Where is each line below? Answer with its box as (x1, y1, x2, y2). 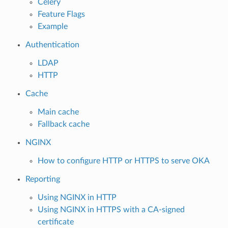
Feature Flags (37, 10, 85, 18)
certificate (37, 217, 74, 226)
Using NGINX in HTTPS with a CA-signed (37, 205, 185, 214)
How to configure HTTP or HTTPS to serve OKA (37, 156, 210, 165)
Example (37, 22, 68, 31)
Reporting (25, 175, 60, 183)
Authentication (25, 40, 79, 49)
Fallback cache (37, 120, 90, 128)
